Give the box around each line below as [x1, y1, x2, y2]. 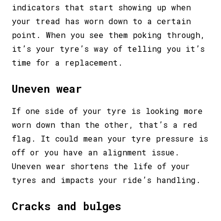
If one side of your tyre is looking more [12, 105, 203, 116]
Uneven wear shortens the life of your [12, 160, 190, 171]
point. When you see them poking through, [12, 29, 205, 40]
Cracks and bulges [12, 198, 121, 213]
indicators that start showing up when [12, 1, 191, 12]
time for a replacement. [12, 57, 128, 68]
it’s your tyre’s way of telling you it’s [12, 43, 205, 54]
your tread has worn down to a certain [12, 15, 191, 26]
